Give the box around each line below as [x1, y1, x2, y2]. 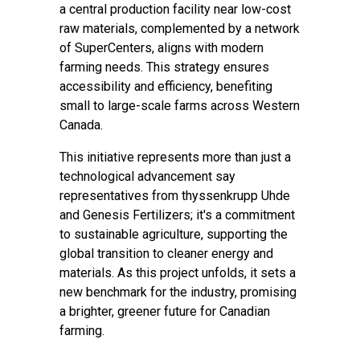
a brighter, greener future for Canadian [59, 304, 270, 319]
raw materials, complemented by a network [59, 21, 300, 36]
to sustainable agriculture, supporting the [59, 227, 288, 242]
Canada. [59, 117, 106, 133]
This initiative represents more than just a [59, 149, 291, 165]
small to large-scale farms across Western [59, 98, 300, 113]
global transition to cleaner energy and [59, 246, 273, 261]
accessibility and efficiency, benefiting [59, 79, 272, 94]
